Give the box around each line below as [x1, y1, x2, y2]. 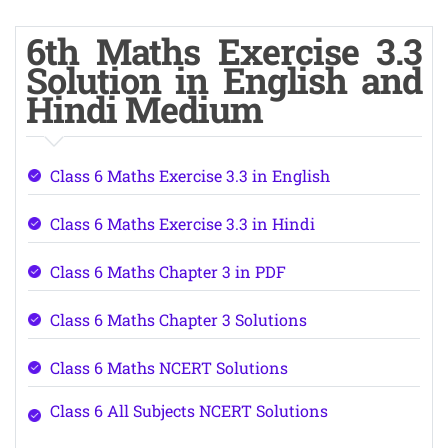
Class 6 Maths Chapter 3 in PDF [49, 261, 286, 282]
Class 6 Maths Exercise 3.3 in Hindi [49, 213, 315, 234]
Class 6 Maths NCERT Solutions [49, 357, 288, 378]
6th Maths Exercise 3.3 [26, 27, 422, 75]
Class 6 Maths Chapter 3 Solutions [49, 309, 307, 330]
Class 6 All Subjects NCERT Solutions [49, 400, 328, 421]
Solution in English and [26, 56, 422, 104]
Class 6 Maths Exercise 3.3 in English [49, 165, 330, 186]
